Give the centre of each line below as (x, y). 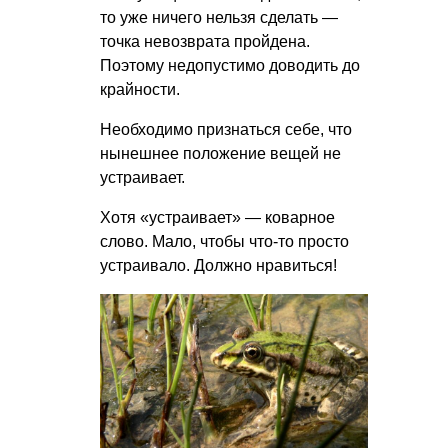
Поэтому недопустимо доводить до (230, 65)
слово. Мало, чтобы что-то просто (224, 241)
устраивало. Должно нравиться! (218, 265)
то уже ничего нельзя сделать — (219, 17)
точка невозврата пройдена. (205, 41)
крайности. (140, 89)
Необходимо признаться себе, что (226, 129)
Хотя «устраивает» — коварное (217, 217)
